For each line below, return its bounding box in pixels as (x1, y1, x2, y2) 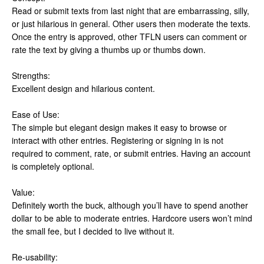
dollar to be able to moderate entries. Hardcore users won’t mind (12, 212, 252, 225)
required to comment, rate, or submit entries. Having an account (12, 147, 250, 160)
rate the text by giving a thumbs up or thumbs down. (12, 44, 206, 56)
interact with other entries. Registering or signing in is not (12, 134, 223, 147)
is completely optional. (12, 160, 94, 173)
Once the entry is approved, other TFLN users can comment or (12, 31, 247, 43)
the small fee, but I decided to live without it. (12, 225, 174, 237)
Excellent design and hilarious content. (12, 82, 155, 95)
